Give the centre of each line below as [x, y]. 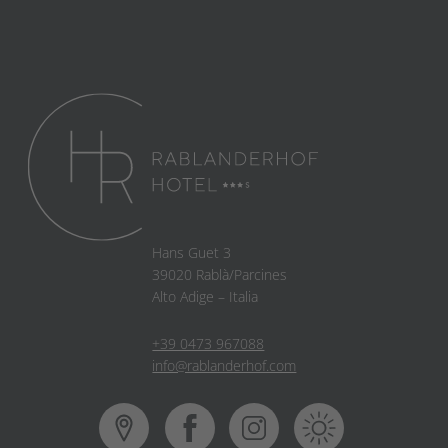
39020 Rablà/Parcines [220, 274]
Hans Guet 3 [192, 252]
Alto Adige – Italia [205, 296]
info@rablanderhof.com [224, 365]
